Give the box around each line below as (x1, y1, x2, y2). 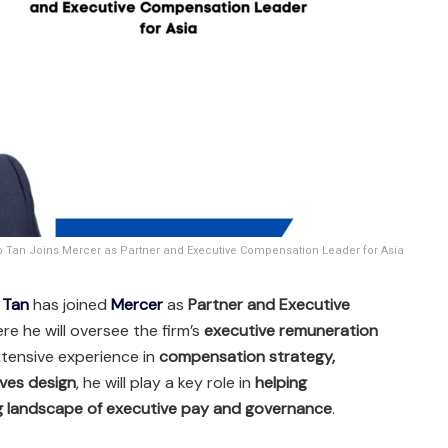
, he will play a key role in (76, 371, 255, 393)
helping (255, 371, 307, 393)
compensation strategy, (159, 345, 335, 367)
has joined (29, 293, 107, 315)
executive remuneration (204, 319, 378, 341)
